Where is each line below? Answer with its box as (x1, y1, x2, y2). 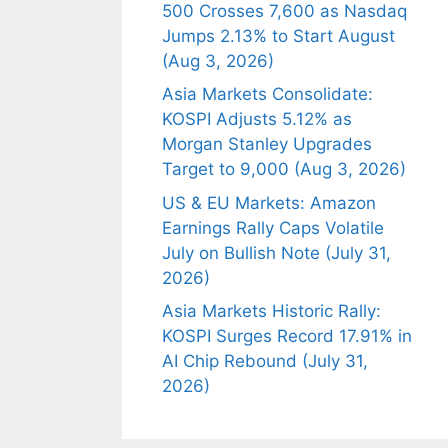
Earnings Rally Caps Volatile (162, 217, 384, 238)
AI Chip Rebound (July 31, (162, 351, 368, 371)
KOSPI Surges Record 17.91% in (162, 326, 412, 346)
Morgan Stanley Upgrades (162, 134, 372, 154)
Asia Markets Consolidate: (162, 84, 373, 104)
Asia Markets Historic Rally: (162, 301, 381, 321)
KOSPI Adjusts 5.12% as (162, 109, 352, 129)
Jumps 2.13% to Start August (162, 25, 395, 46)
